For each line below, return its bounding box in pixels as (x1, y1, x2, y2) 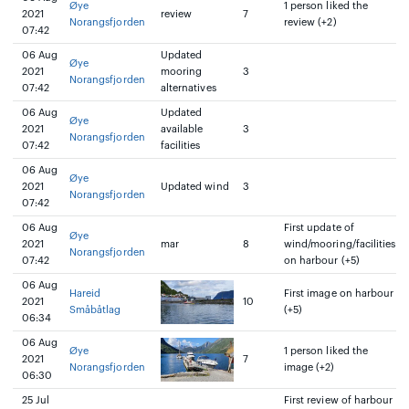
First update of (284, 223, 354, 233)
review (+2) (284, 17, 337, 27)
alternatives (161, 83, 216, 93)
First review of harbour (284, 395, 393, 405)
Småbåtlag (69, 305, 121, 315)
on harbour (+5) (284, 256, 360, 266)
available (161, 124, 204, 134)
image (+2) (284, 362, 335, 372)
